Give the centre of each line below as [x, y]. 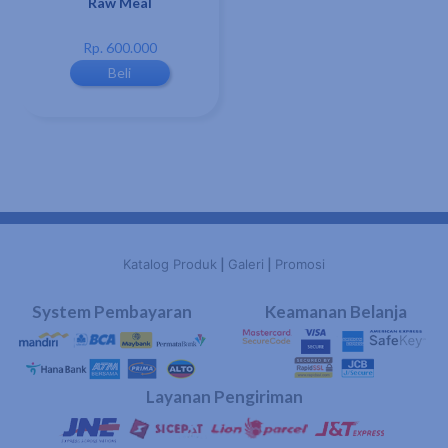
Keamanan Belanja [336, 311]
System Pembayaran [112, 311]
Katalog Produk [170, 263]
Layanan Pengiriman [224, 397]
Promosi [300, 263]
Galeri [246, 263]
